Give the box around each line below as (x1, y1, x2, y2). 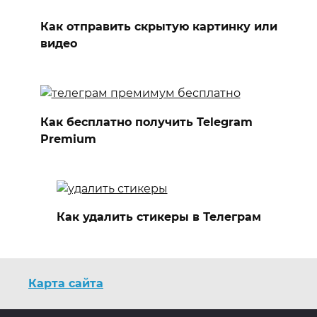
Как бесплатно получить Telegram (40, 115, 253, 129)
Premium (40, 132, 96, 146)
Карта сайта (28, 276, 103, 290)
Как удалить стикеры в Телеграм (56, 209, 261, 224)
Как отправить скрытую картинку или (40, 19, 277, 33)
